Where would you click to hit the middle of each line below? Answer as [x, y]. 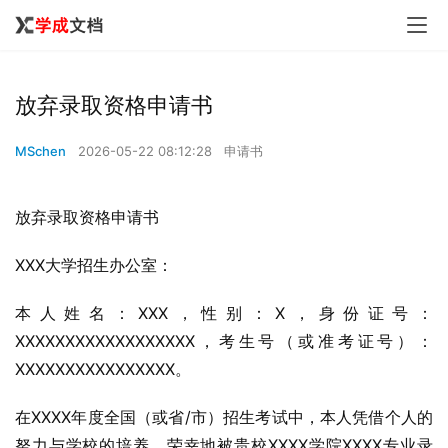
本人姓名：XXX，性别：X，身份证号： [224, 313]
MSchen [40, 151]
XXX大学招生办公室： [94, 265]
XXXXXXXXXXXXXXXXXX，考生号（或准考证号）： [224, 341]
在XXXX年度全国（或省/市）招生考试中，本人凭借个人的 [224, 417]
